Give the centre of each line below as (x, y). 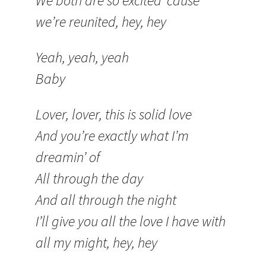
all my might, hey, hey (96, 243)
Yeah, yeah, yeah (82, 57)
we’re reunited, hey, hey (101, 22)
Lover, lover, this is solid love (114, 114)
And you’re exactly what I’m (112, 136)
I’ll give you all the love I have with (131, 221)
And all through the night (106, 200)
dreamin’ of (68, 157)
